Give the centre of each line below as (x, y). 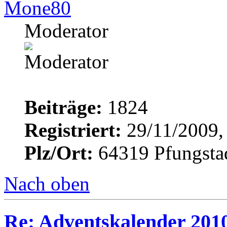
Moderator (66, 31)
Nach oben (47, 184)
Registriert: (73, 130)
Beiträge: (63, 107)
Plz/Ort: (59, 153)
